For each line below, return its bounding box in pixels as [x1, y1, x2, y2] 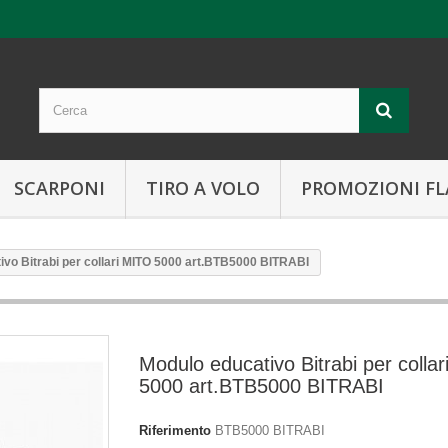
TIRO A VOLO [146, 176, 260, 200]
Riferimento [139, 423, 211, 438]
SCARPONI [14, 176, 105, 200]
